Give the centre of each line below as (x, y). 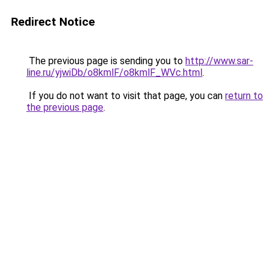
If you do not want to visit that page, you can (126, 96)
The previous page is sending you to (106, 61)
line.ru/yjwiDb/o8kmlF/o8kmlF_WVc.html (114, 72)
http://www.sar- (219, 61)
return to (244, 96)
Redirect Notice (53, 22)
